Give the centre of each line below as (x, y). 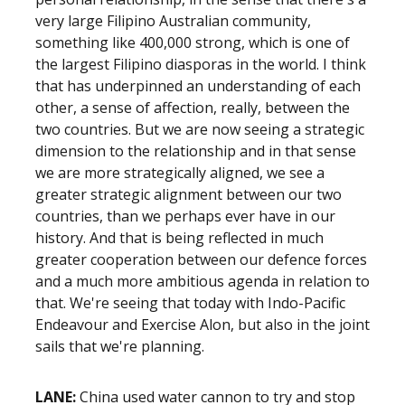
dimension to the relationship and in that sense (196, 151)
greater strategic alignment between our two (188, 194)
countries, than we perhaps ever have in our (185, 216)
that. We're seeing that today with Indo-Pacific (190, 303)
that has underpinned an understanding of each (198, 86)
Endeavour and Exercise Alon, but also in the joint (202, 325)
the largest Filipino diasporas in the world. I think (201, 64)
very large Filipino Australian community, (173, 21)
